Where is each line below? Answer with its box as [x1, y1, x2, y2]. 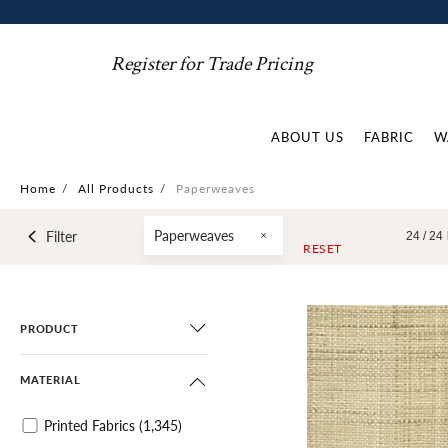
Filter [45, 226, 77, 246]
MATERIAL [20, 372, 81, 387]
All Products [78, 180, 154, 197]
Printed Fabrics [44, 415, 135, 435]
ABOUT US [271, 127, 344, 146]
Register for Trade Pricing [111, 51, 314, 77]
